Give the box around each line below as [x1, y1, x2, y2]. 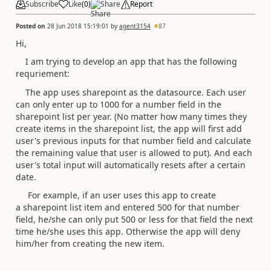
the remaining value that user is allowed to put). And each [16, 146, 252, 158]
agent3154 [119, 21, 151, 30]
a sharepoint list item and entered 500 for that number [16, 201, 240, 213]
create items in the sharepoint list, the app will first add [16, 122, 242, 134]
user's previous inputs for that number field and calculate [16, 134, 251, 146]
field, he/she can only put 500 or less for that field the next [16, 214, 253, 225]
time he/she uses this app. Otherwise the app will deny [16, 226, 240, 237]
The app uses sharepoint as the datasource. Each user [16, 86, 246, 98]
